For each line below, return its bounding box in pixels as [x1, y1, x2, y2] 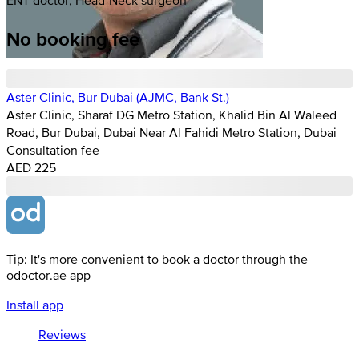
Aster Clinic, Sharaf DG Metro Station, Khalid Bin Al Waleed [6, 107, 337, 122]
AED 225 [6, 159, 56, 175]
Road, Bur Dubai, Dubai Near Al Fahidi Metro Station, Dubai [6, 124, 337, 139]
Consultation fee [6, 142, 99, 157]
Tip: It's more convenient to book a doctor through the [6, 251, 308, 266]
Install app [6, 296, 63, 312]
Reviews [38, 326, 86, 341]
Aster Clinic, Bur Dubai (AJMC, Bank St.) [6, 89, 229, 104]
